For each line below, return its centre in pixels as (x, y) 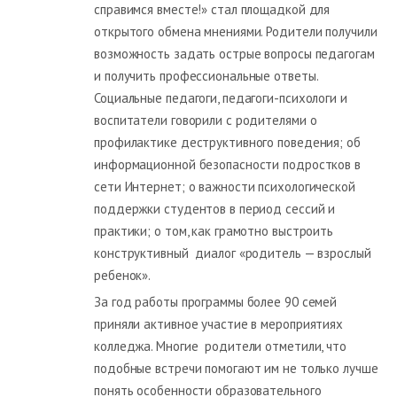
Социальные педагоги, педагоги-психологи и (221, 97)
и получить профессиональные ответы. (206, 75)
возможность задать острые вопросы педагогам (234, 53)
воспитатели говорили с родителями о (206, 120)
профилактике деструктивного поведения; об (227, 142)
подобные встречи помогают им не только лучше (236, 368)
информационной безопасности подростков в (227, 164)
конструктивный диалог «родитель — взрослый (233, 253)
